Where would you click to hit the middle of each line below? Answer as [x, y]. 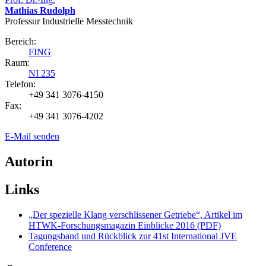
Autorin [29, 162]
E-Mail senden [32, 137]
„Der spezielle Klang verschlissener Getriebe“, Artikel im [135, 214]
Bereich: [20, 42]
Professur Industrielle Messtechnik [69, 21]
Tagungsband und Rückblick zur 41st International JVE [133, 236]
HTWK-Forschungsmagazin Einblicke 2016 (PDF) [125, 225]
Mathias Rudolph [40, 11]
